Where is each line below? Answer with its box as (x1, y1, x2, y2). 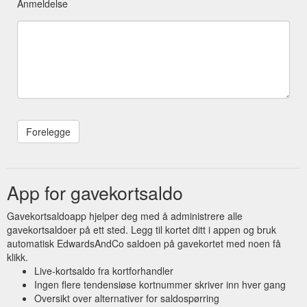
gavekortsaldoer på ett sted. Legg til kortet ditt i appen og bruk (7, 222, 276, 236)
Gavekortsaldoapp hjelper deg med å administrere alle (7, 208, 243, 223)
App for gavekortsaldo (7, 178, 183, 206)
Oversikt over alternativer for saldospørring (34, 291, 219, 305)
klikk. (7, 249, 28, 264)
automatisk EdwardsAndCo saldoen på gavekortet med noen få (7, 236, 281, 250)
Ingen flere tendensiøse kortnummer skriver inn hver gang (34, 277, 286, 291)
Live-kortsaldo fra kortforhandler (34, 263, 173, 278)
